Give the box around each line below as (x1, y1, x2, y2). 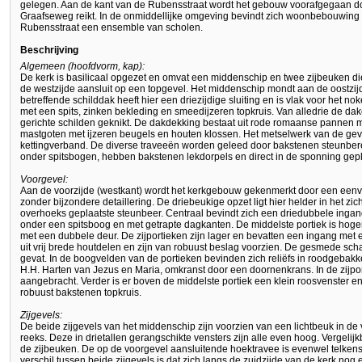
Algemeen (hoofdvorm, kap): (20, 61, 145, 73)
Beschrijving (20, 44, 78, 57)
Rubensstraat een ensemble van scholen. (20, 22, 203, 34)
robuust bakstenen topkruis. (20, 287, 141, 299)
